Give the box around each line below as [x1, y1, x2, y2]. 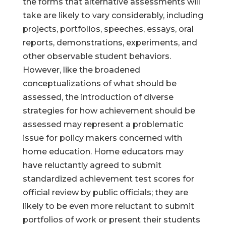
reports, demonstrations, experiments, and [22, 38, 197, 47]
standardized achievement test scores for [22, 174, 194, 184]
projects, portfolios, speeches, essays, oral [22, 24, 194, 34]
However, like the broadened [22, 65, 140, 75]
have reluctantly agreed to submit [22, 160, 161, 170]
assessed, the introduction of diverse [22, 92, 174, 102]
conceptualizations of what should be [22, 79, 177, 88]
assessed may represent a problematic [22, 120, 183, 129]
